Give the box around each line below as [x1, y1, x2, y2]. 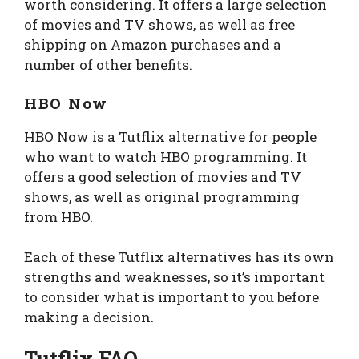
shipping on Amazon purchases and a [24, 35, 281, 54]
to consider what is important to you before [24, 288, 319, 307]
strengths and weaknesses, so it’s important [24, 268, 325, 287]
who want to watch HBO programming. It [24, 147, 307, 166]
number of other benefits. [24, 55, 192, 75]
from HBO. [24, 207, 93, 226]
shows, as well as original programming [24, 187, 300, 206]
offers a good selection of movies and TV [24, 167, 301, 186]
